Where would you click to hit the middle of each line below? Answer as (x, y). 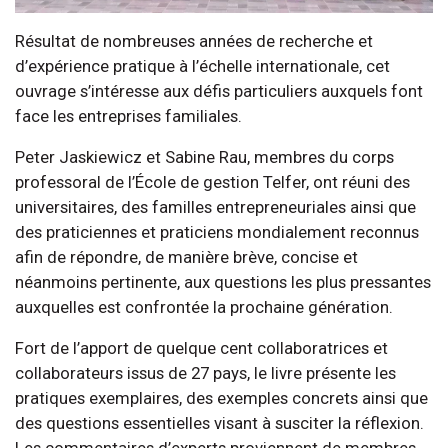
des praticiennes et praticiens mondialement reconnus (217, 231)
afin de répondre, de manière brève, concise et (186, 256)
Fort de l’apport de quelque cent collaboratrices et (201, 347)
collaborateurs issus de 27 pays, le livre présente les (205, 372)
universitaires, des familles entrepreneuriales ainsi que (215, 206)
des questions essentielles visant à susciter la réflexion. (219, 422)
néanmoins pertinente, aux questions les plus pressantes (223, 281)
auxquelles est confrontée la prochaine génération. (204, 306)
